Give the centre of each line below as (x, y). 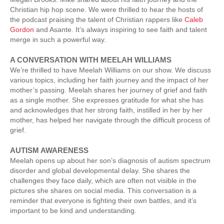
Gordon (22, 29)
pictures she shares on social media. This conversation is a (103, 190)
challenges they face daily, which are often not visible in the (103, 180)
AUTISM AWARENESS (49, 150)
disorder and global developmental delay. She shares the (100, 170)
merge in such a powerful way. (58, 39)
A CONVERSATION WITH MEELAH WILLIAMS (91, 59)
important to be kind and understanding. (73, 210)
